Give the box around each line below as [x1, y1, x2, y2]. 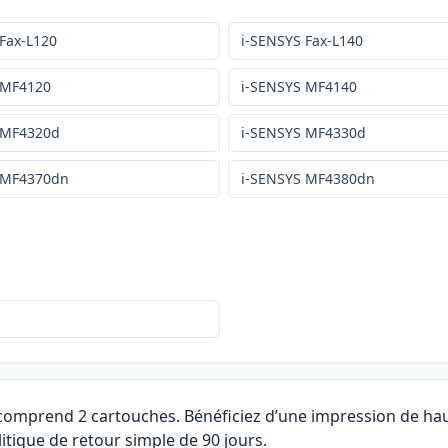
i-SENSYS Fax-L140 [240, 31, 363, 51]
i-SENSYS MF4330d [240, 123, 366, 143]
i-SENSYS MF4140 [240, 77, 357, 97]
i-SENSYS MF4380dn [240, 169, 375, 189]
